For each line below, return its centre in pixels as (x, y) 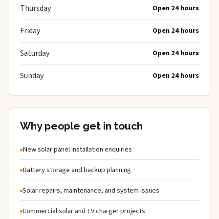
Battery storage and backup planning (77, 170)
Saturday (35, 53)
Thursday (35, 8)
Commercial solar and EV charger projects (84, 211)
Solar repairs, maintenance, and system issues (91, 190)
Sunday (32, 76)
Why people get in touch (81, 126)
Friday (30, 31)
